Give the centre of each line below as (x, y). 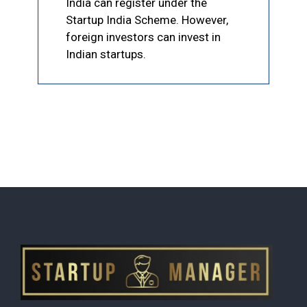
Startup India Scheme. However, (147, 20)
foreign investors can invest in (143, 37)
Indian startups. (106, 54)
